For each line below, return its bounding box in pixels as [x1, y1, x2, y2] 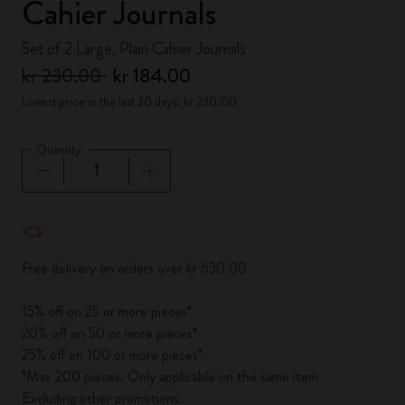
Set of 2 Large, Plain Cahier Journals [22, 37, 246, 61]
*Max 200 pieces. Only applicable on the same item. [22, 366, 322, 387]
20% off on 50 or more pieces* [22, 323, 197, 344]
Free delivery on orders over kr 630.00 [22, 258, 247, 278]
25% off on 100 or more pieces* [22, 344, 202, 365]
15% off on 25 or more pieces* [22, 301, 192, 322]
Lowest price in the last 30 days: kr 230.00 [22, 92, 237, 110]
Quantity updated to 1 [21, 205, 155, 229]
